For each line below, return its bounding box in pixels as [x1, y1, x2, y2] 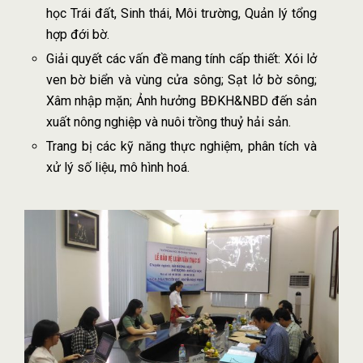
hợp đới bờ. [45, 27, 109, 43]
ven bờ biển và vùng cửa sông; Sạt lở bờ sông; [45, 72, 318, 88]
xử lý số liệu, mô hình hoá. [45, 160, 190, 176]
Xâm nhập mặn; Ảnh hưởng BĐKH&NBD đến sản [45, 93, 318, 109]
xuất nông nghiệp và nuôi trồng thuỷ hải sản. [45, 114, 291, 130]
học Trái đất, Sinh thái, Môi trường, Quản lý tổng [45, 6, 318, 22]
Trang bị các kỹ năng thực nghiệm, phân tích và [45, 139, 318, 155]
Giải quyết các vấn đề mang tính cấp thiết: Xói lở [45, 51, 318, 67]
